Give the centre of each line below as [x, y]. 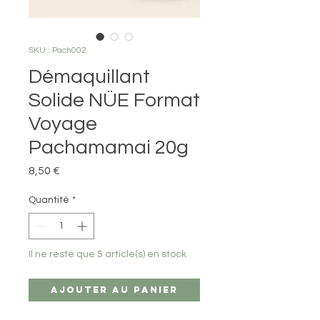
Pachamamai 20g [109, 148]
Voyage [63, 124]
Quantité [49, 200]
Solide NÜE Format [114, 101]
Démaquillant [89, 77]
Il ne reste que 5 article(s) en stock [107, 255]
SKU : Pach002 [57, 51]
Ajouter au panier [114, 290]
